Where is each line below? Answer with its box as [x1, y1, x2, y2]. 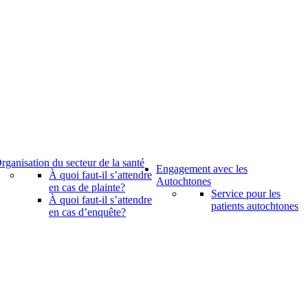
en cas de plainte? [49, 181, 126, 193]
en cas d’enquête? [49, 206, 126, 218]
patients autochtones [211, 199, 299, 212]
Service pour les [211, 187, 281, 199]
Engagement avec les [156, 162, 248, 175]
